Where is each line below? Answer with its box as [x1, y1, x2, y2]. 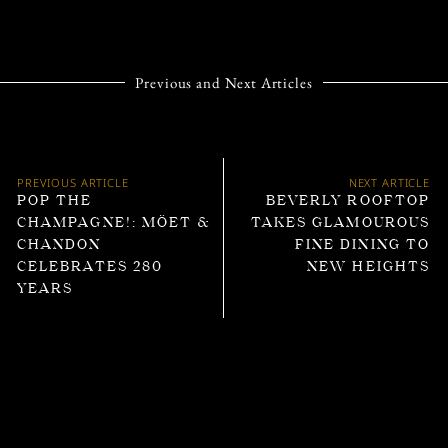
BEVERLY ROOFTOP [265, 194, 430, 210]
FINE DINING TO [295, 238, 430, 254]
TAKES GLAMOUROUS [250, 216, 430, 232]
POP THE [17, 194, 93, 210]
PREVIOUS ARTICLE [17, 175, 129, 191]
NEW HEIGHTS [307, 260, 430, 276]
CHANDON [17, 238, 102, 254]
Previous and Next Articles [135, 73, 313, 93]
